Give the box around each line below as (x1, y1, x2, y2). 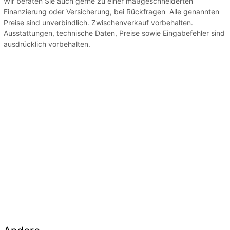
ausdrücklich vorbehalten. (4, 39, 90, 48)
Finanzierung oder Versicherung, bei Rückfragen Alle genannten (4, 7, 219, 16)
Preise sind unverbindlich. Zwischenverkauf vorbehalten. (4, 17, 193, 27)
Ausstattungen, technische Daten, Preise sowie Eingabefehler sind (4, 28, 225, 37)
